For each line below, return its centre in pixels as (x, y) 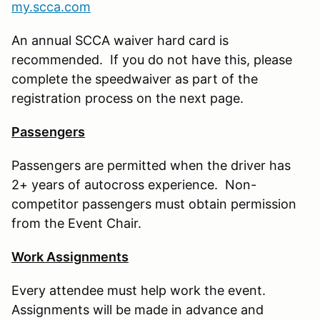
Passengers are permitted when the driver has (151, 165)
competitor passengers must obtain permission (154, 204)
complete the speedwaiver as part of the (135, 79)
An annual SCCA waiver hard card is (120, 40)
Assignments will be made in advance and (137, 309)
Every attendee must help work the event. (140, 290)
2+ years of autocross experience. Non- (134, 184)
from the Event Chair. (76, 223)
